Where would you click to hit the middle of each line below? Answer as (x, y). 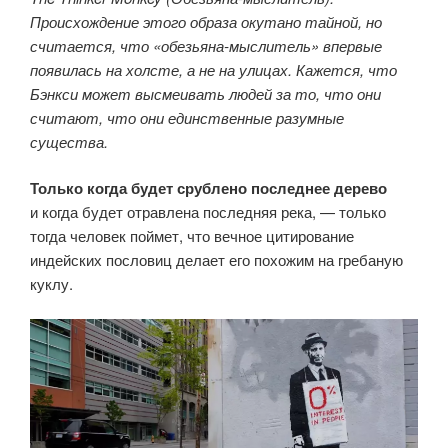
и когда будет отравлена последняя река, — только (208, 212)
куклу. (51, 284)
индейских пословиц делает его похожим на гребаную (216, 260)
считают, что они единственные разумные (187, 117)
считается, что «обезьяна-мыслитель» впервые (206, 45)
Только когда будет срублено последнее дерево (208, 188)
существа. (69, 141)
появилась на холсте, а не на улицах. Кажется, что (213, 69)
